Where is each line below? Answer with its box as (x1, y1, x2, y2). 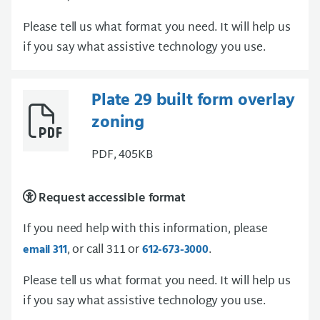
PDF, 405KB (91, 145, 153, 166)
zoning (91, 109, 145, 137)
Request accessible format (35, 188, 186, 209)
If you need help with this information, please (23, 219, 268, 241)
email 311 (23, 241, 67, 260)
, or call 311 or (66, 240, 142, 261)
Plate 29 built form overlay (91, 87, 295, 115)
